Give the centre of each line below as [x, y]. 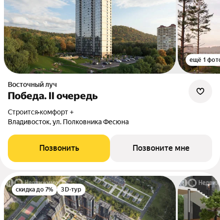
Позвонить [59, 148]
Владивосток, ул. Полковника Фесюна [68, 122]
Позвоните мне [161, 148]
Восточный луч [35, 84]
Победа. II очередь [53, 96]
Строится [25, 112]
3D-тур [71, 190]
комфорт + [57, 112]
